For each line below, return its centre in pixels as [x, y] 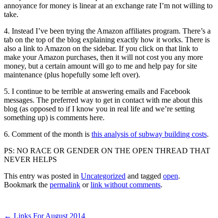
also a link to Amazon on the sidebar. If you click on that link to [101, 48]
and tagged [144, 176]
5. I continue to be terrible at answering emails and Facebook [97, 91]
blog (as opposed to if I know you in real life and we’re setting [99, 109]
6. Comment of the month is [48, 134]
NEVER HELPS [30, 159]
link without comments [126, 184]
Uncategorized [103, 176]
